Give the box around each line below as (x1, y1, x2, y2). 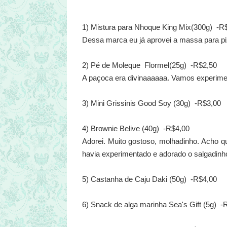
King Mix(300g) (160, 22, 214, 31)
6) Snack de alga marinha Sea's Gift (82, 200, 201, 209)
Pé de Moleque (91, 60, 142, 69)
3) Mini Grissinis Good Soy (82, 98, 171, 107)
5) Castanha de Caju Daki (82, 174, 167, 183)
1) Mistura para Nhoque (82, 22, 160, 31)
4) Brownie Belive (82, 124, 142, 133)
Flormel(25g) (142, 60, 188, 69)
